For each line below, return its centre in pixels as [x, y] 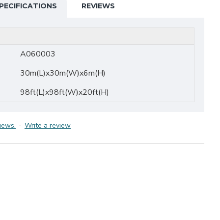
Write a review [48, 125]
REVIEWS [98, 6]
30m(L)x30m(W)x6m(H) [63, 73]
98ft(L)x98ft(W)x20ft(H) [65, 92]
